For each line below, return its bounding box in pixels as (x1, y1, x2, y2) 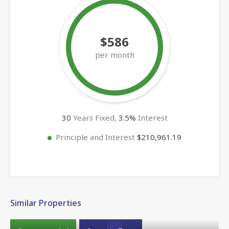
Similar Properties (10, 197, 81, 209)
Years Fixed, (71, 112, 119, 123)
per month (95, 49, 134, 60)
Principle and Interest (56, 131, 137, 142)
